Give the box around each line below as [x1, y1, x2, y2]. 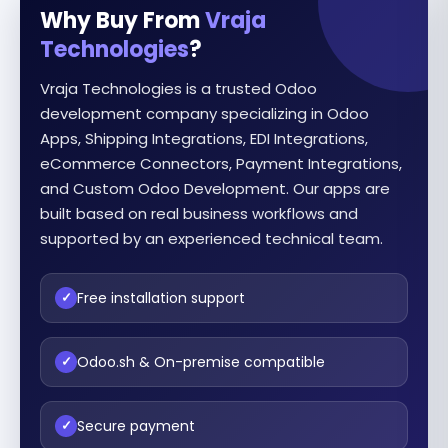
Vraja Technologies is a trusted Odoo [40, 78, 317, 99]
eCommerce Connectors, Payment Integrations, [40, 153, 402, 174]
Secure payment [77, 415, 195, 436]
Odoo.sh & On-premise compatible [77, 351, 325, 372]
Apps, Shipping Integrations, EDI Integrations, [40, 128, 368, 149]
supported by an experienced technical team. [40, 228, 383, 249]
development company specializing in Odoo [40, 103, 369, 124]
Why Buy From [40, 5, 205, 36]
